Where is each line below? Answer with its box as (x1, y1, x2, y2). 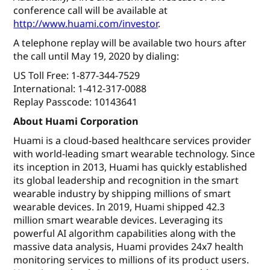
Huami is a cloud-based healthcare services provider (13, 134, 252, 148)
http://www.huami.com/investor (13, 17, 159, 31)
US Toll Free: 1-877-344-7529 (13, 69, 140, 83)
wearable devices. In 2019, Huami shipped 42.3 (13, 200, 225, 214)
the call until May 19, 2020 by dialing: (13, 49, 180, 63)
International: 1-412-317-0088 (13, 82, 147, 96)
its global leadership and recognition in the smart (13, 174, 239, 187)
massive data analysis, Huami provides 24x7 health (13, 240, 244, 254)
